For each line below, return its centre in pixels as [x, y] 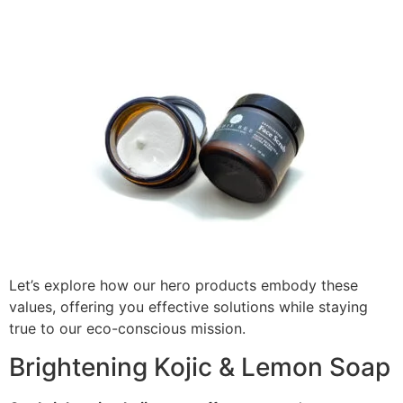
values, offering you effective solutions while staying [188, 307]
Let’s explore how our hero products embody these [184, 286]
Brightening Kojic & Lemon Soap [200, 367]
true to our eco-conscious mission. [127, 329]
